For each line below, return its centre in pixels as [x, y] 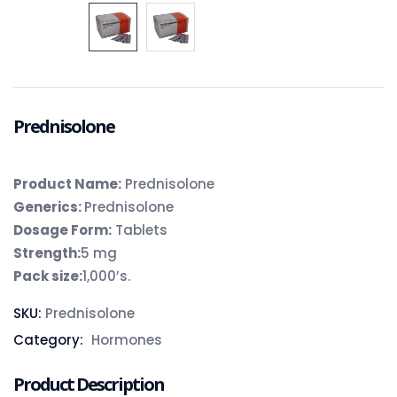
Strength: [47, 253]
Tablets [140, 230]
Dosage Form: [62, 230]
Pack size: [48, 276]
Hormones [127, 339]
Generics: [49, 206]
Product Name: [67, 183]
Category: [50, 339]
